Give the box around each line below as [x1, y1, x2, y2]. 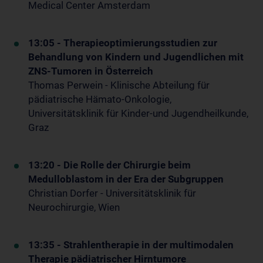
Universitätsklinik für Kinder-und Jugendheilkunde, [28, 107, 248, 120]
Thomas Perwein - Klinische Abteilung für [28, 79, 210, 92]
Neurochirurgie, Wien [28, 201, 120, 214]
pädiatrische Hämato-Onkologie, [28, 93, 171, 106]
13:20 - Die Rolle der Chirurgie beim [28, 159, 191, 171]
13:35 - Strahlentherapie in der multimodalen [28, 239, 234, 251]
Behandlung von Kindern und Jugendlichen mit [28, 51, 244, 63]
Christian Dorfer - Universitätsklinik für [28, 187, 196, 200]
